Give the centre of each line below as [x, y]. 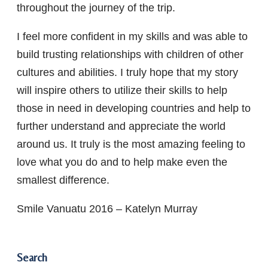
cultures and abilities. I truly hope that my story [127, 72]
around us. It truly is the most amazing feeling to [131, 144]
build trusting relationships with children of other [130, 54]
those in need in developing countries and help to [134, 108]
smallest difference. [63, 180]
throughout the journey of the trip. [96, 7]
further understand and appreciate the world [121, 126]
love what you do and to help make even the [122, 162]
